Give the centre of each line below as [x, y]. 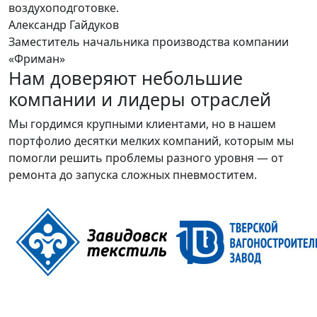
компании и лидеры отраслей [140, 99]
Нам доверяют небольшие [126, 78]
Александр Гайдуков [64, 25]
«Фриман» [37, 59]
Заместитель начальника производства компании [149, 42]
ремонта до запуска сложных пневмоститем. [133, 175]
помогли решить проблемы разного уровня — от [146, 158]
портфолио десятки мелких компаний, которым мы [151, 141]
